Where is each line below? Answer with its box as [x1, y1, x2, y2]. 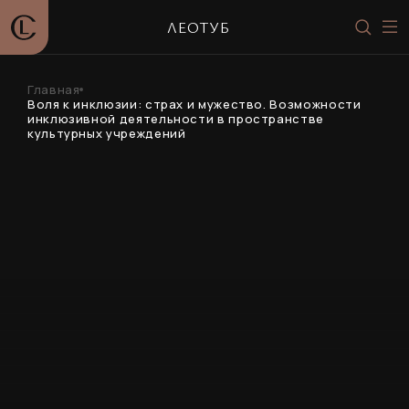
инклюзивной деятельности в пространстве [27, 110, 324, 127]
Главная [27, 81, 80, 98]
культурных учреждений [27, 125, 186, 142]
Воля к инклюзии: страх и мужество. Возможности [27, 96, 362, 112]
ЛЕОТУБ [167, 16, 231, 37]
